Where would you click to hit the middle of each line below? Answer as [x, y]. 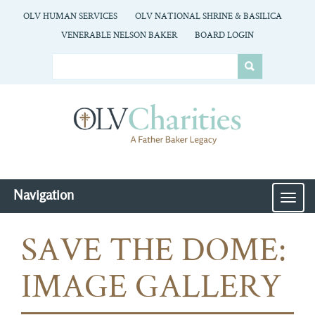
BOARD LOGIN [224, 36]
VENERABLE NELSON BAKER [119, 36]
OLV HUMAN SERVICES [70, 17]
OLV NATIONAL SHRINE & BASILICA [208, 17]
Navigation [44, 195]
